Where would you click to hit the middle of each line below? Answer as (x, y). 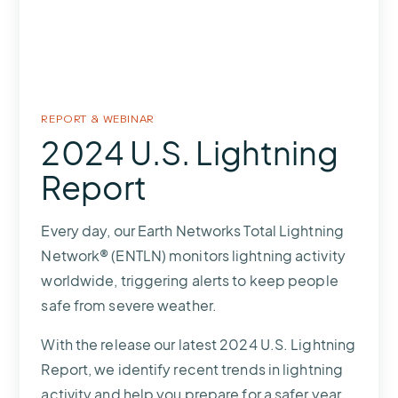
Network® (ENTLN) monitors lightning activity (193, 255)
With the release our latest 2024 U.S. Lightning (199, 344)
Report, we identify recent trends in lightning (192, 369)
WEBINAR (129, 117)
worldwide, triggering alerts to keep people (190, 280)
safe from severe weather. (129, 305)
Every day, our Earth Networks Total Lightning (192, 230)
